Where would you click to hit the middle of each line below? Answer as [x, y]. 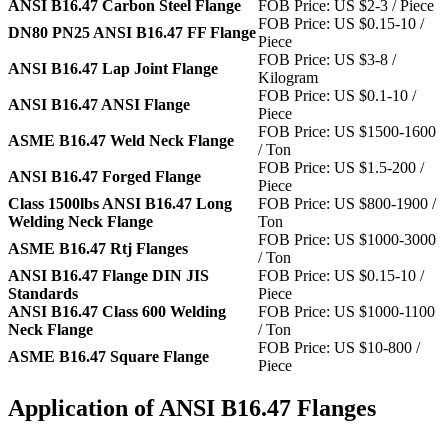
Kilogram [288, 78]
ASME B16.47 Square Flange [108, 357]
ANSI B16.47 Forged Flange [104, 177]
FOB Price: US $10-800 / [339, 348]
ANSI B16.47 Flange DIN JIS [108, 276]
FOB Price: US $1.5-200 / [341, 168]
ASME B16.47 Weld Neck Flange [121, 141]
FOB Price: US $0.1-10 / [337, 96]
